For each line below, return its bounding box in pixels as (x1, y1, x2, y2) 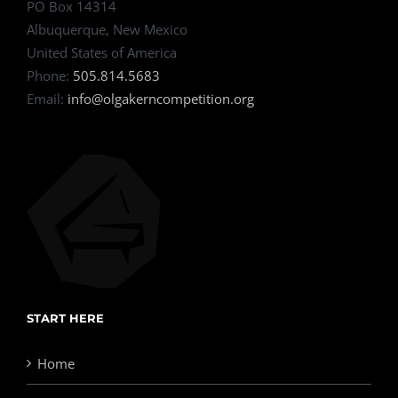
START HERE (27, 310, 104, 325)
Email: (27, 89, 68, 107)
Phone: (27, 66, 73, 84)
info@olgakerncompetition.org (68, 89, 254, 107)
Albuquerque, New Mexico (27, 20, 187, 38)
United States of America (27, 43, 177, 61)
